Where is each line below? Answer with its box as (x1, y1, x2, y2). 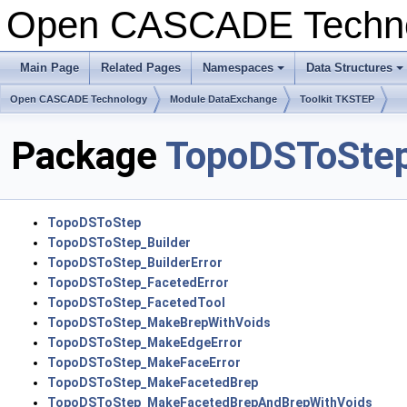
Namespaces (203, 61, 273, 74)
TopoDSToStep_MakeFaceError (47, 355, 241, 371)
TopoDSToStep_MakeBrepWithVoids (47, 315, 271, 331)
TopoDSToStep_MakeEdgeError (47, 335, 243, 351)
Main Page (20, 61, 79, 74)
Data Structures (306, 61, 392, 74)
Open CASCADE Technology (10, 94, 147, 104)
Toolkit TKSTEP (300, 94, 374, 104)
